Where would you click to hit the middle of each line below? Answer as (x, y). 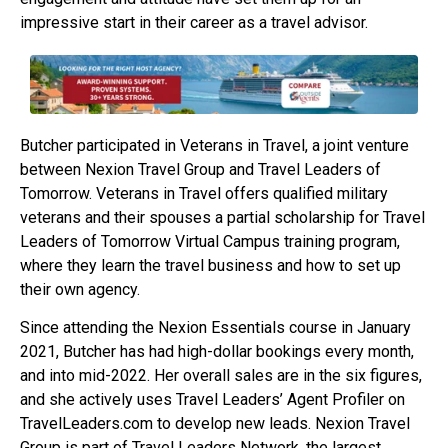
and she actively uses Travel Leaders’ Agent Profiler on (212, 399)
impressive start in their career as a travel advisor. (194, 23)
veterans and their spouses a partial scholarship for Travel (222, 217)
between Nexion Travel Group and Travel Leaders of (200, 169)
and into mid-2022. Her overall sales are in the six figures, (221, 375)
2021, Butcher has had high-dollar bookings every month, (217, 351)
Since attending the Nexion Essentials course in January (215, 327)
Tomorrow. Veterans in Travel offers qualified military (204, 193)
